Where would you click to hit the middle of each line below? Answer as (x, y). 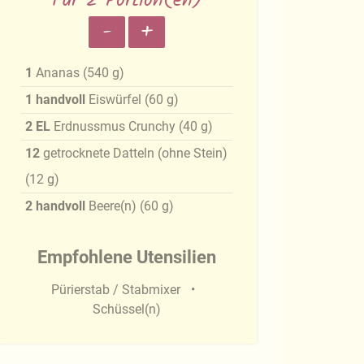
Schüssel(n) (127, 310)
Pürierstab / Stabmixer (117, 290)
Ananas (58, 73)
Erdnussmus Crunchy (115, 127)
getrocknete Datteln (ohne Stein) (136, 154)
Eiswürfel (115, 100)
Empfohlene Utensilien (127, 258)
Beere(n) (113, 206)
